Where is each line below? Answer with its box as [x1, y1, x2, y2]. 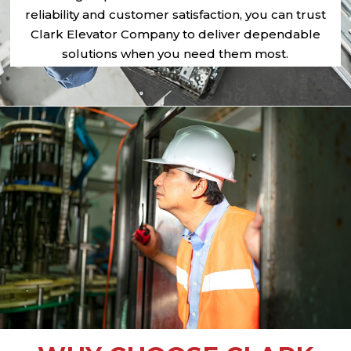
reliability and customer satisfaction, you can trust [24, 7, 326, 22]
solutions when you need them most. [62, 46, 289, 61]
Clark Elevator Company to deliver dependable [30, 27, 320, 42]
